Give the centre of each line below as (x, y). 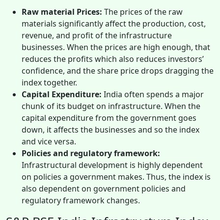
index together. (50, 82)
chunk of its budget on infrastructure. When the (111, 106)
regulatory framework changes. (82, 200)
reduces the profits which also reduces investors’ (113, 59)
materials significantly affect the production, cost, (114, 23)
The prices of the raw (142, 12)
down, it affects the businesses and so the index (110, 129)
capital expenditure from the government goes (109, 118)
